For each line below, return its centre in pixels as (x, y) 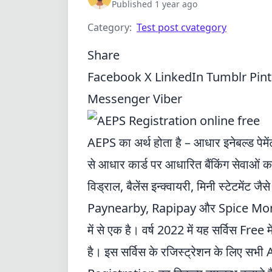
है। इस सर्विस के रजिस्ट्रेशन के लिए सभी (177, 252)
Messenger (120, 99)
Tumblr (228, 77)
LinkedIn (181, 77)
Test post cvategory (182, 27)
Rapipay (174, 208)
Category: (110, 27)
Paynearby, (120, 208)
